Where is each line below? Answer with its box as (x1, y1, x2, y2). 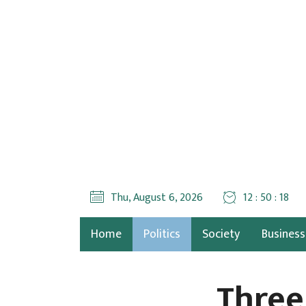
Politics (143, 224, 180, 245)
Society (202, 224, 240, 245)
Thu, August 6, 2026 (111, 189, 203, 207)
